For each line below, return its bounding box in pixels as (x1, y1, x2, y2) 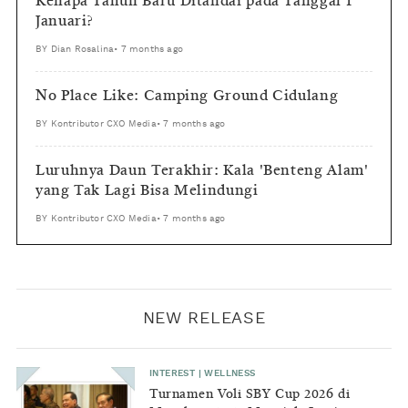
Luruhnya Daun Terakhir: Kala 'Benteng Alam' (36, 164, 369, 178)
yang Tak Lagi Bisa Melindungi (36, 184, 259, 199)
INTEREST (149, 369, 196, 378)
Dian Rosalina (50, 45, 115, 54)
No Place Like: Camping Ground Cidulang (36, 89, 339, 104)
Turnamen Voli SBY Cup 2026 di (149, 388, 351, 401)
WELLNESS (204, 369, 256, 378)
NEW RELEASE (142, 311, 266, 327)
